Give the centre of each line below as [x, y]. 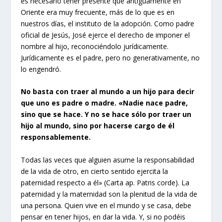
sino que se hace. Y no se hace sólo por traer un [106, 114]
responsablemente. [56, 137]
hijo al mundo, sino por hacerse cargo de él [98, 126]
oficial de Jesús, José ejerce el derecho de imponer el [106, 35]
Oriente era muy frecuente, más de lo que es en [98, 12]
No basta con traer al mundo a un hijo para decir [108, 92]
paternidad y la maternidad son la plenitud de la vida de [109, 194]
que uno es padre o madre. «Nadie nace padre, [105, 103]
